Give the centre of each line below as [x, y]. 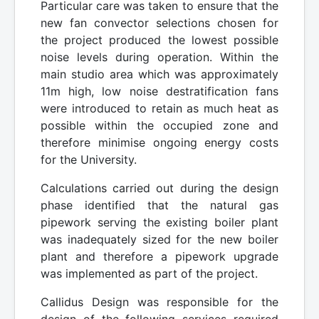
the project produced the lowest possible [159, 40]
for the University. [89, 160]
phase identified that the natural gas [159, 205]
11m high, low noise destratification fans [159, 91]
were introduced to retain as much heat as [159, 109]
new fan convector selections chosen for [159, 23]
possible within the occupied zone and [159, 126]
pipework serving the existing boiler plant [159, 223]
